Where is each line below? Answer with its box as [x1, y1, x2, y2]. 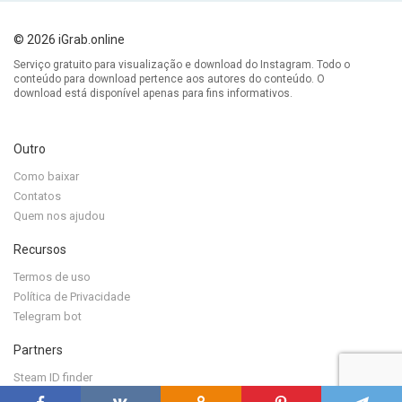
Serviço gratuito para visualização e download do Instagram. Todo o [13, 58, 350, 72]
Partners [13, 343, 63, 358]
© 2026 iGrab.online [13, 32, 125, 48]
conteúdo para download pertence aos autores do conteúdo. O [13, 73, 325, 86]
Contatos [13, 189, 61, 204]
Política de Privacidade [13, 290, 130, 304]
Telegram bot [13, 310, 82, 324]
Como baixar [13, 170, 79, 184]
